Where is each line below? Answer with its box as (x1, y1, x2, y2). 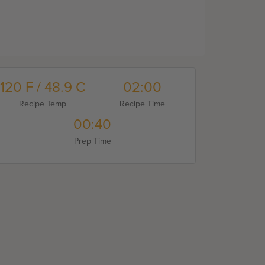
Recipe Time (119, 98, 165, 111)
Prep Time (73, 135, 111, 148)
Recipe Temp (18, 98, 66, 111)
